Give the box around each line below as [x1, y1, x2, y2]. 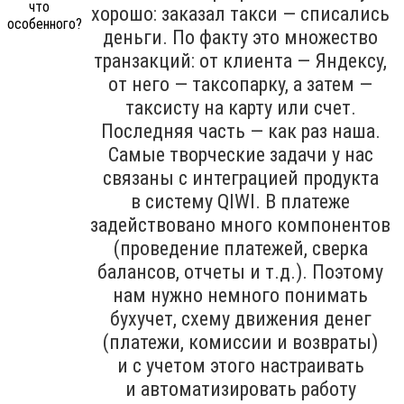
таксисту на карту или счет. [124, 96, 356, 119]
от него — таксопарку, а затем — [108, 72, 372, 96]
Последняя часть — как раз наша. [100, 119, 381, 142]
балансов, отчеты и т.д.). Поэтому [97, 260, 383, 283]
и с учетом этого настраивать [116, 353, 364, 377]
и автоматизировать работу [124, 377, 356, 400]
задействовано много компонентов [90, 213, 390, 236]
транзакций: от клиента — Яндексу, [94, 49, 387, 72]
